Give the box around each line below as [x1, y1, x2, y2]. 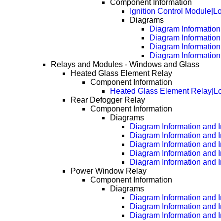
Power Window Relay [71, 167, 147, 176]
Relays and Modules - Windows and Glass [51, 60, 200, 69]
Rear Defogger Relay [71, 96, 146, 105]
